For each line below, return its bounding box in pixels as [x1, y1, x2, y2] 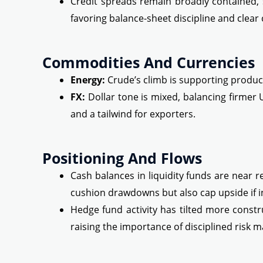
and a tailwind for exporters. [70, 107, 195, 121]
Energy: [70, 73, 105, 87]
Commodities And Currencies [42, 52, 255, 73]
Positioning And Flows [42, 148, 202, 168]
